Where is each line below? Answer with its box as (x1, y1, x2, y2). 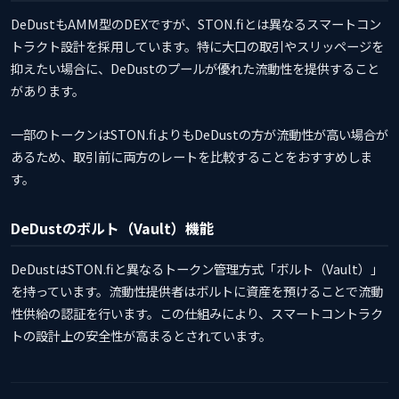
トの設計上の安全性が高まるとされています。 (11, 325, 272, 345)
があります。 (11, 80, 85, 100)
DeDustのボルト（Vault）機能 (11, 216, 214, 239)
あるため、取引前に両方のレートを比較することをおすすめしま (11, 146, 372, 166)
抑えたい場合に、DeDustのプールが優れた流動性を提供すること (11, 58, 379, 77)
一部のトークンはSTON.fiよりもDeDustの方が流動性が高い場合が (11, 124, 388, 143)
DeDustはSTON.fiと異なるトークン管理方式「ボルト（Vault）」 (11, 258, 383, 278)
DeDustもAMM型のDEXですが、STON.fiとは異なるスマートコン (11, 13, 381, 33)
